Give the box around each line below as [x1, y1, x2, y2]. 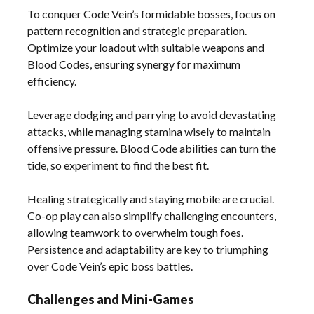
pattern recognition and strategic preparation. [27, 23, 247, 37]
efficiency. [27, 74, 77, 88]
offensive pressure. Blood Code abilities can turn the [27, 141, 277, 155]
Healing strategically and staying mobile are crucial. [27, 191, 275, 205]
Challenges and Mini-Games [27, 291, 195, 307]
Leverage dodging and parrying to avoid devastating [27, 107, 277, 121]
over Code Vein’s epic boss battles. [27, 259, 193, 273]
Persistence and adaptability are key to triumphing [27, 242, 269, 256]
